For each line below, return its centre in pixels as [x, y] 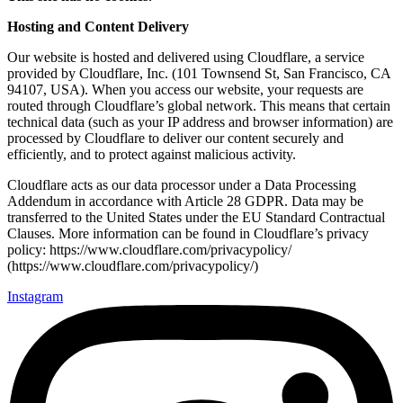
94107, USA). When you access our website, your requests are [185, 90]
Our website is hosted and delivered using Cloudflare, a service [186, 57]
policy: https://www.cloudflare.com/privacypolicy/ [149, 250]
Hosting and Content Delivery [98, 27]
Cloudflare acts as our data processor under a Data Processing [182, 185]
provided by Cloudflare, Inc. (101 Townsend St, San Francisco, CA [199, 73]
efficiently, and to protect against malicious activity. [152, 154]
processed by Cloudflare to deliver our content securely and [175, 138]
